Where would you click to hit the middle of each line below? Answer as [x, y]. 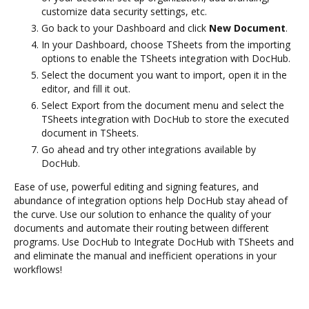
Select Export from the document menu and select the [163, 105]
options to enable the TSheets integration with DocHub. [166, 58]
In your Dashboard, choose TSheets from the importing [166, 44]
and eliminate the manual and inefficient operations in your [145, 255]
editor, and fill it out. [86, 88]
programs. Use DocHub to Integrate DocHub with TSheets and [154, 241]
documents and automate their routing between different [141, 228]
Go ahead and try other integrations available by [149, 149]
